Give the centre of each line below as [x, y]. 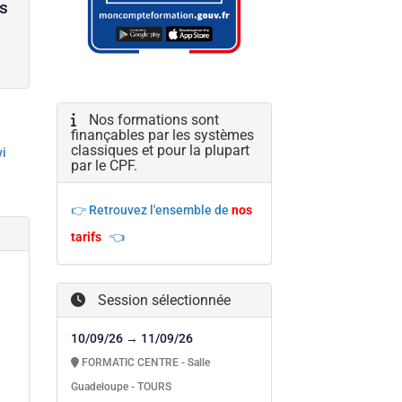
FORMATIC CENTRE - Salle [145, 363]
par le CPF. [105, 166]
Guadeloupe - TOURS [122, 387]
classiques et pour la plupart [161, 151]
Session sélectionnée [163, 301]
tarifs [87, 237]
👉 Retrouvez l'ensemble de [150, 210]
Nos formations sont [153, 120]
